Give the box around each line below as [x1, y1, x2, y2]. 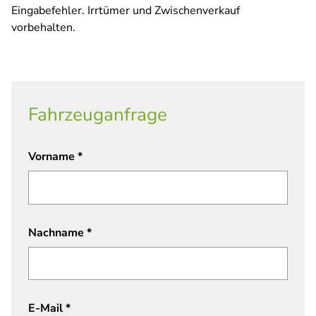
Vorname [28, 149, 78, 165]
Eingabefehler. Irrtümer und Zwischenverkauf [11, 3, 240, 19]
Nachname [28, 224, 87, 241]
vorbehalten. [11, 20, 75, 36]
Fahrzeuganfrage [28, 102, 167, 128]
